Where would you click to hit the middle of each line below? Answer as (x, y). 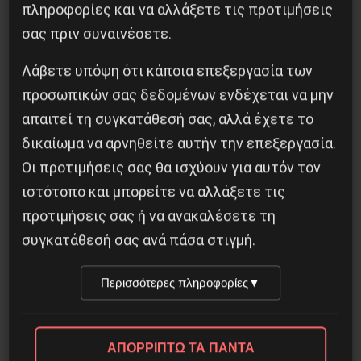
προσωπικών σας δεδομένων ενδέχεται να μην (178, 95)
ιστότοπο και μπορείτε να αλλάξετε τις (154, 191)
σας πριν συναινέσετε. (97, 33)
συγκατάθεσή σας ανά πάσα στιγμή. (139, 240)
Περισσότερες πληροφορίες (174, 282)
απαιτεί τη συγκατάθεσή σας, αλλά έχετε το (168, 119)
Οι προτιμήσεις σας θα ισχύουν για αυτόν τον (172, 167)
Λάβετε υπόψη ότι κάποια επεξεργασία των (168, 71)
